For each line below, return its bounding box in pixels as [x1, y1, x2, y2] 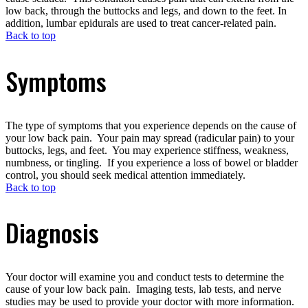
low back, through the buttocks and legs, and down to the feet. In [5, 4, 287, 16]
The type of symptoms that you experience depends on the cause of [5, 119, 296, 131]
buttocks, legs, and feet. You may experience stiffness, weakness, [5, 144, 289, 156]
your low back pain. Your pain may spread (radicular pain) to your [5, 131, 294, 144]
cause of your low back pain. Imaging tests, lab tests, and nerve [5, 283, 281, 296]
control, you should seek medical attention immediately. [5, 168, 245, 181]
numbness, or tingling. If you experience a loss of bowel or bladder [5, 156, 298, 168]
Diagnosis [5, 214, 99, 251]
